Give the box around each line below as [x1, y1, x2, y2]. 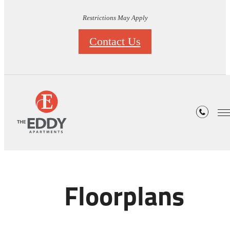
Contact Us [89, 35, 141, 48]
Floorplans [64, 186, 184, 213]
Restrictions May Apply [82, 14, 148, 22]
